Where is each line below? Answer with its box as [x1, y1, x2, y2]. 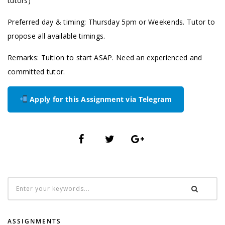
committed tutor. [8, 67, 65, 76]
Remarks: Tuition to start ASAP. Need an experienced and [8, 53, 202, 62]
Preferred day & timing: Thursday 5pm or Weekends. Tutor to [8, 17, 215, 27]
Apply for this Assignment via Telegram [27, 94, 172, 104]
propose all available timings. [8, 31, 105, 41]
